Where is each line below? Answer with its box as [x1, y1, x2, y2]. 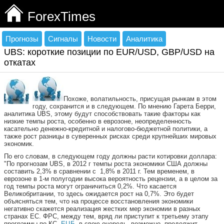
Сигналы [48, 34, 78, 43]
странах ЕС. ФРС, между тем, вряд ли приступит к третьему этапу [4, 212, 208, 220]
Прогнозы [5, 34, 38, 43]
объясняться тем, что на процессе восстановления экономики [4, 197, 193, 205]
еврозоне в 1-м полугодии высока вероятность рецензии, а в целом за [4, 175, 217, 182]
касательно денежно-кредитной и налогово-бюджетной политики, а [4, 125, 207, 132]
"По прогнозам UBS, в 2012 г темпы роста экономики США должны [4, 160, 207, 167]
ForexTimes [27, 9, 95, 23]
